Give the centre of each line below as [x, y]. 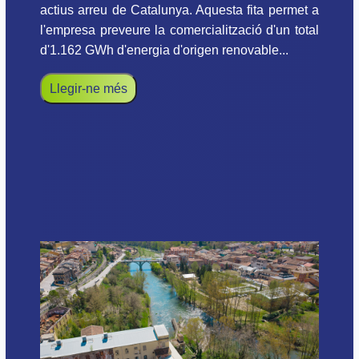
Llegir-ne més [89, 89]
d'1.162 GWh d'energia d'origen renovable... [164, 50]
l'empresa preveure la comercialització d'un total [179, 30]
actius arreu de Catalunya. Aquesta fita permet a [179, 10]
